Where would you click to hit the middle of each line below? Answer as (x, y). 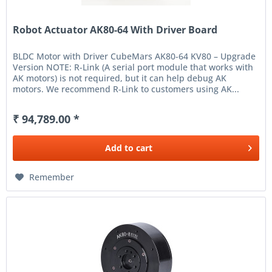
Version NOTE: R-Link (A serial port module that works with (133, 67)
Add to (120, 148)
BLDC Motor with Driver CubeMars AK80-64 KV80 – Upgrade (134, 56)
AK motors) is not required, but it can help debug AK (120, 78)
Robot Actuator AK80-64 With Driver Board (115, 30)
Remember (52, 177)
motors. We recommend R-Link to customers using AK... (126, 89)
